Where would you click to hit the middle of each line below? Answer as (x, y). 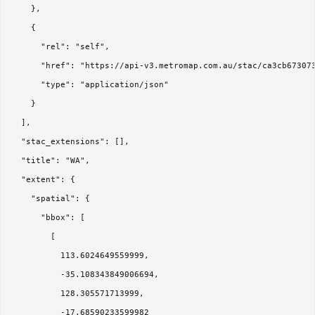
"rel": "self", (60, 47)
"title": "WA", (51, 161)
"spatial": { (51, 199)
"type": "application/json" (90, 85)
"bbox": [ (48, 218)
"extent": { (43, 180)
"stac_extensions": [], (70, 142)
